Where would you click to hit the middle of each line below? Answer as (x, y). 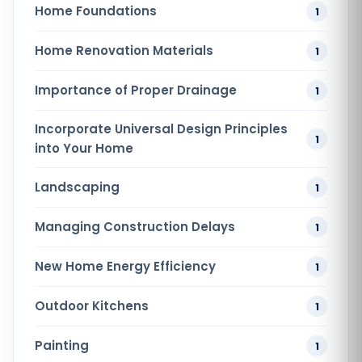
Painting (62, 346)
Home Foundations (96, 11)
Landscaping (77, 187)
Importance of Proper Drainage (136, 90)
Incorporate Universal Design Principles (161, 129)
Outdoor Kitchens (92, 306)
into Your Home (84, 149)
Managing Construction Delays (135, 227)
